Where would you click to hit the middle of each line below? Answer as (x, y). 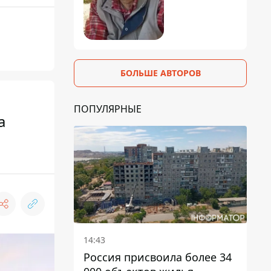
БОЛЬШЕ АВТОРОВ (160, 73)
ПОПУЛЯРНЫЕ (108, 109)
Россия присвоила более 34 (158, 257)
